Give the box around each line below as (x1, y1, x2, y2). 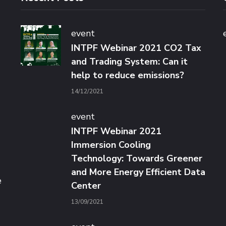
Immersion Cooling (71, 139, 151, 151)
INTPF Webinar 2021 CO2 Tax (71, 42, 201, 54)
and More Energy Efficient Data (71, 166, 205, 179)
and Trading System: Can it (71, 55, 188, 68)
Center (71, 180, 101, 192)
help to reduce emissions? (71, 69, 184, 82)
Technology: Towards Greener (71, 152, 202, 165)
